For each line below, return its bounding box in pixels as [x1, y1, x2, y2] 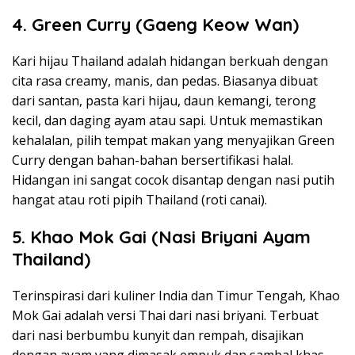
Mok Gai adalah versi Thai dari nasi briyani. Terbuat [12, 306, 319, 324]
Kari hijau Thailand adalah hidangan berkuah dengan [12, 52, 328, 70]
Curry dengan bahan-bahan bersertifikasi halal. [12, 151, 293, 169]
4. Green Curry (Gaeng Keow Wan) [12, 13, 299, 36]
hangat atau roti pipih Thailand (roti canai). [12, 190, 267, 208]
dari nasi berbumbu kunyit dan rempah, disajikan [12, 326, 303, 344]
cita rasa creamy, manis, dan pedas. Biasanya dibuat [12, 71, 318, 90]
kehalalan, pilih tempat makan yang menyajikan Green [12, 131, 334, 149]
